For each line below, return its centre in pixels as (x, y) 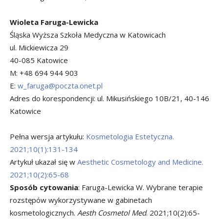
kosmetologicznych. (44, 212)
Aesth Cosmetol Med (112, 212)
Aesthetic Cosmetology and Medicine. (140, 162)
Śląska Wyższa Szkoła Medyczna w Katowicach (88, 34)
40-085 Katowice (39, 60)
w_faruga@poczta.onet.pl (60, 85)
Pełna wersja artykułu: (48, 136)
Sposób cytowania (44, 187)
